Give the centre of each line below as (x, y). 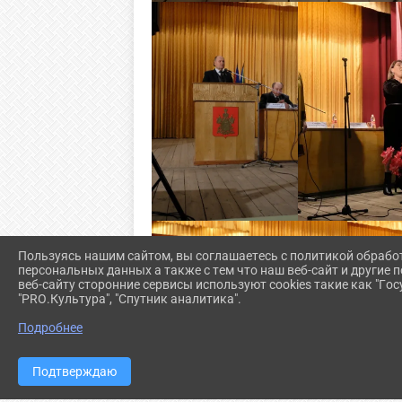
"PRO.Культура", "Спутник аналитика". (130, 299)
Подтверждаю (74, 371)
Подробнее (50, 328)
